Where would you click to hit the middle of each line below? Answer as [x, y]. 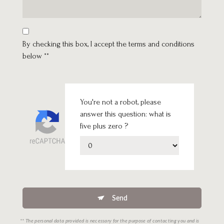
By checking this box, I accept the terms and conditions [108, 44]
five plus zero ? [104, 126]
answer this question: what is [125, 114]
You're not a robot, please [120, 102]
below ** [36, 56]
